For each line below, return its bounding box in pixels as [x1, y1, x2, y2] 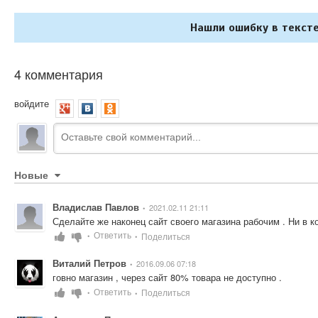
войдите [14, 96, 49, 110]
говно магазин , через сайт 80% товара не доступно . [53, 270, 282, 285]
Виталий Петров [53, 256, 126, 270]
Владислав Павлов [53, 199, 139, 214]
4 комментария [14, 64, 103, 83]
